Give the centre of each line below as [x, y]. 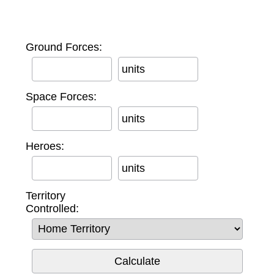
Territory [45, 195]
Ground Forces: [64, 47]
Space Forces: [61, 96]
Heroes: [45, 146]
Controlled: [52, 208]
